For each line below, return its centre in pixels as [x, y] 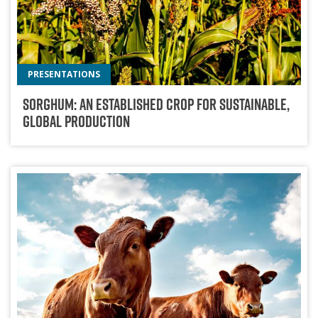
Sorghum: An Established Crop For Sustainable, [156, 105]
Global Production [76, 122]
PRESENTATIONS [64, 75]
